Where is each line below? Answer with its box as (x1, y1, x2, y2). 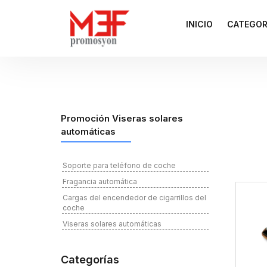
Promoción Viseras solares (61, 113, 183, 125)
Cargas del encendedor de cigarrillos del (63, 193, 206, 203)
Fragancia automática (63, 177, 137, 187)
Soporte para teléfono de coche (63, 161, 176, 170)
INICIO (186, 19, 213, 30)
